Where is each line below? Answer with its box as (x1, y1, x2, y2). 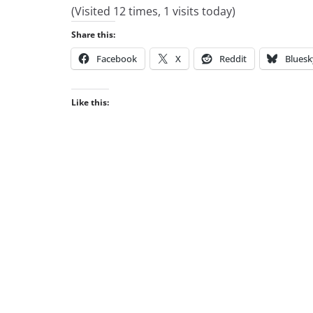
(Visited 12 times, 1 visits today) (71, 3, 235, 19)
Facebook (96, 52, 137, 65)
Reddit (219, 52, 247, 65)
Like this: (71, 96, 109, 108)
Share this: (71, 29, 115, 41)
